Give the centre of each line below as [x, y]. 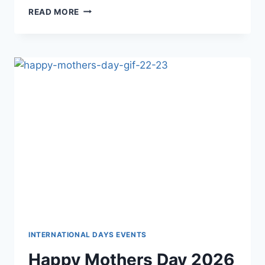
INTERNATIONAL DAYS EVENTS [88, 235]
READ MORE [54, 12]
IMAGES [96, 58]
